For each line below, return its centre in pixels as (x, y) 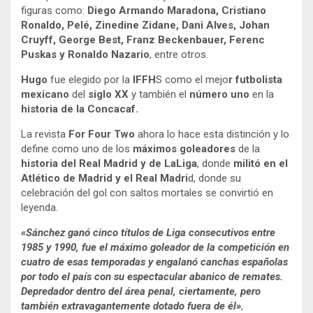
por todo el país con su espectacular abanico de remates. (152, 276)
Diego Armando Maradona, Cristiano (177, 10)
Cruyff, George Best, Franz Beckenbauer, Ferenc (143, 39)
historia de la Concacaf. (80, 109)
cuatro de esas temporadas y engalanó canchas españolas (154, 262)
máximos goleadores (184, 148)
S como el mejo (192, 79)
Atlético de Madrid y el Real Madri (104, 178)
